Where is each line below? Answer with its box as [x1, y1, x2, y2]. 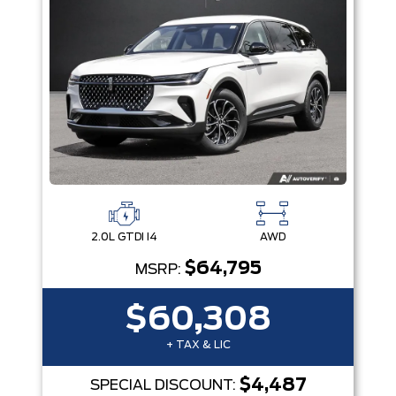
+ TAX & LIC [165, 339, 231, 350]
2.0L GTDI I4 [90, 232, 157, 242]
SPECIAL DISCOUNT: [89, 378, 240, 392]
